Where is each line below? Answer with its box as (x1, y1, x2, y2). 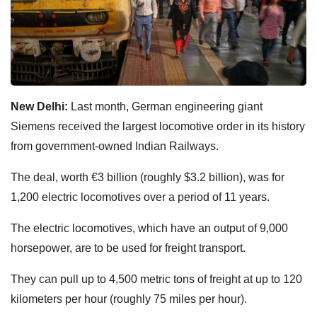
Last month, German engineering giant (68, 100, 263, 113)
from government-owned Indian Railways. (11, 139, 219, 152)
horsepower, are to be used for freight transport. (11, 241, 246, 254)
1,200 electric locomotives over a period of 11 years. (11, 190, 270, 203)
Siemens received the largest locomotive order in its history (11, 120, 305, 132)
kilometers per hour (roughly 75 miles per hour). (11, 292, 247, 305)
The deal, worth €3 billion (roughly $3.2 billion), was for (11, 171, 284, 183)
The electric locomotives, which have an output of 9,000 (11, 221, 288, 234)
